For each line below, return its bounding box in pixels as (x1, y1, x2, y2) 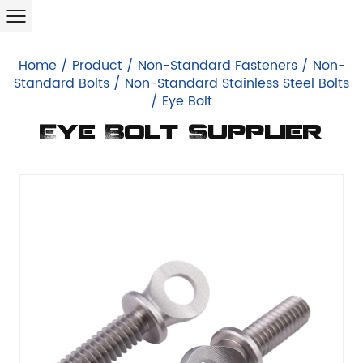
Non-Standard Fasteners (137, 55, 297, 76)
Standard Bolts (14, 73, 109, 94)
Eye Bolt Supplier (40, 123, 323, 145)
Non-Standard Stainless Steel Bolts (125, 73, 349, 94)
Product (71, 55, 122, 76)
